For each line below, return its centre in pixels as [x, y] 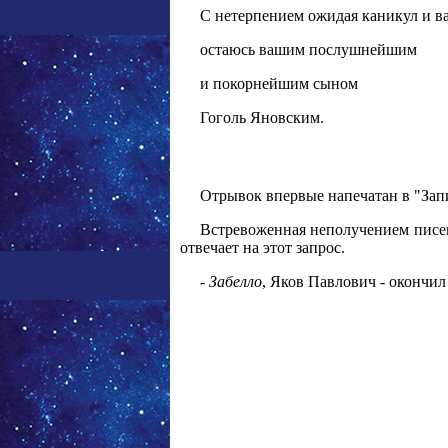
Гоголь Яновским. [262, 117]
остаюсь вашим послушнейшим [308, 49]
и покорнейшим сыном [279, 83]
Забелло [235, 282]
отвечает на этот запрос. [262, 248]
